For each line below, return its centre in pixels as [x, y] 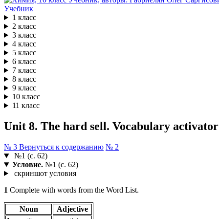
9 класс [24, 88]
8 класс [24, 79]
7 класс [24, 70]
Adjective [72, 209]
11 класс [26, 106]
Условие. [27, 165]
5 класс [24, 53]
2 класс [24, 26]
